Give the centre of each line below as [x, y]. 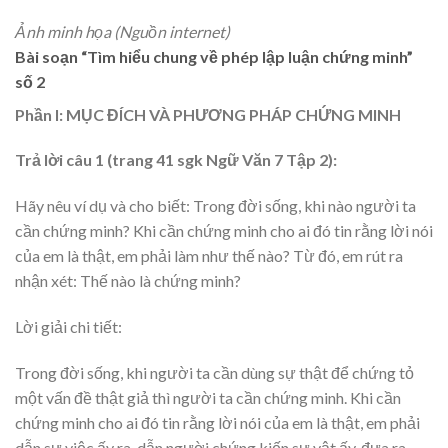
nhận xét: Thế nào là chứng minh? [128, 281]
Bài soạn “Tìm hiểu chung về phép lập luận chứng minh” [214, 56]
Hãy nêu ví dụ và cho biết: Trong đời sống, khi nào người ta [215, 206]
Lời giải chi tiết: [68, 327]
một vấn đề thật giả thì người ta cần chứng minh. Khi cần [208, 397]
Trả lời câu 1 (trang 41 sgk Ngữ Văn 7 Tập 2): [176, 160]
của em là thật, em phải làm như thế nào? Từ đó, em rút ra [209, 256]
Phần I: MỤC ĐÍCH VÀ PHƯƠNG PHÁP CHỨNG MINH [208, 114]
